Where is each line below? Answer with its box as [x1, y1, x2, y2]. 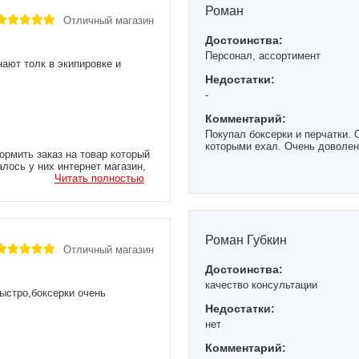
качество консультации [205, 278, 317, 291]
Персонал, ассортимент [205, 49, 321, 62]
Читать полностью [54, 171, 144, 184]
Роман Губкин [205, 232, 287, 247]
